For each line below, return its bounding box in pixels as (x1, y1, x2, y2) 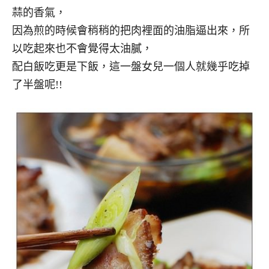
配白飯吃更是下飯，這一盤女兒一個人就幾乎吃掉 (12, 61, 250, 73)
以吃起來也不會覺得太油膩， (12, 43, 153, 55)
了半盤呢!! (12, 79, 62, 91)
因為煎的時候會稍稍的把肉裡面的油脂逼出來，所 (12, 25, 250, 37)
